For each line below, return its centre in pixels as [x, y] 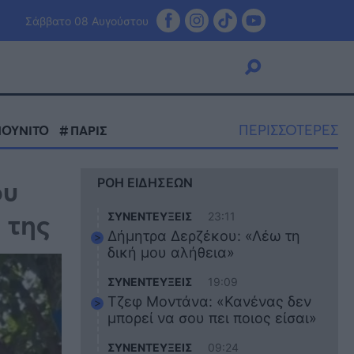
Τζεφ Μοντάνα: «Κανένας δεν [210, 301]
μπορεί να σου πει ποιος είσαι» [213, 318]
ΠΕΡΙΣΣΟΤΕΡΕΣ [288, 130]
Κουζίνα [82, 187]
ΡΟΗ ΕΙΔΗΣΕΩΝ [145, 183]
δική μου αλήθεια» [171, 252]
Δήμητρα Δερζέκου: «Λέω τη [204, 236]
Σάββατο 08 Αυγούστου [87, 21]
